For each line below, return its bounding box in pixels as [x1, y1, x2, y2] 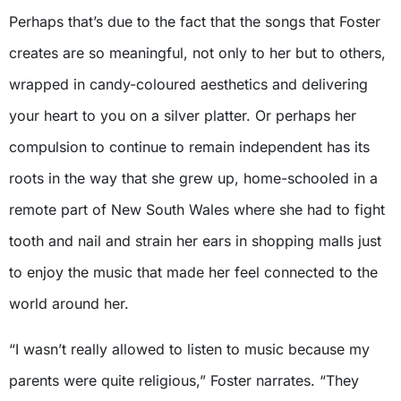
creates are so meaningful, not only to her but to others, [9, 44, 386, 63]
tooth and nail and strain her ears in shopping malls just [9, 232, 381, 251]
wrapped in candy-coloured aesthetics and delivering [9, 75, 368, 94]
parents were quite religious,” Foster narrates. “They [9, 371, 359, 390]
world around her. [9, 294, 129, 313]
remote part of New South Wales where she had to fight [9, 200, 385, 219]
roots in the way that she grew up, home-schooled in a [9, 169, 378, 188]
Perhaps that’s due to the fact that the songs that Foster [9, 13, 380, 31]
